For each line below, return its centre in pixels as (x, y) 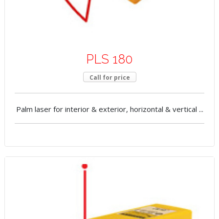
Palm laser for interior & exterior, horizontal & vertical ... (109, 109)
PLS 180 (109, 59)
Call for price (109, 78)
